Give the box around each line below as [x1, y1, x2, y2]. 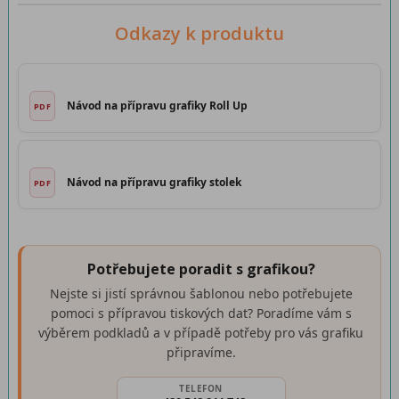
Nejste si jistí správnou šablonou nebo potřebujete [49, 285, 353, 302]
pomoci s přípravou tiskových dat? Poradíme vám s [50, 305, 352, 322]
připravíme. [166, 344, 236, 361]
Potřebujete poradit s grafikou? [86, 259, 315, 279]
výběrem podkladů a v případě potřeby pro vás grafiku [38, 324, 363, 341]
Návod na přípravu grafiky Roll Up [67, 98, 248, 113]
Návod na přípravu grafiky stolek [67, 175, 241, 190]
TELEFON [179, 382, 223, 395]
